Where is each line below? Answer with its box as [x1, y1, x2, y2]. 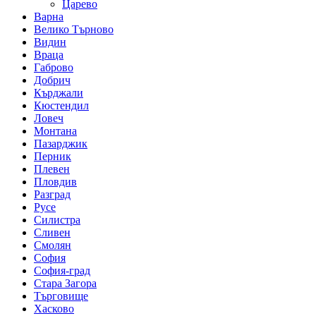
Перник [34, 150, 71, 162]
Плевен [34, 162, 70, 175]
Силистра [34, 213, 80, 226]
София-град [34, 264, 90, 276]
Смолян [34, 238, 71, 251]
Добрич [34, 73, 71, 86]
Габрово [34, 61, 73, 73]
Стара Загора [34, 276, 97, 289]
